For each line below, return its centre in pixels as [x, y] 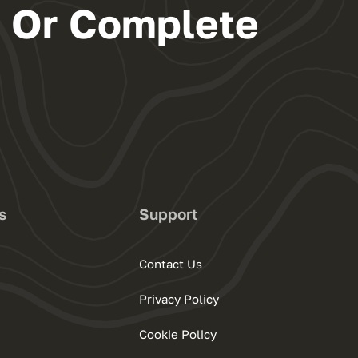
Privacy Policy [179, 299]
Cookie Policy [178, 334]
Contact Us [171, 264]
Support [169, 214]
